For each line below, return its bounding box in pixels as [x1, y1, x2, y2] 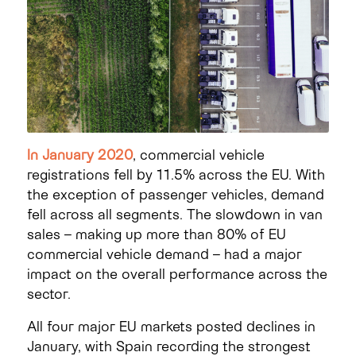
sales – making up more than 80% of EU [26, 225, 286, 243]
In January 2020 [26, 145, 133, 164]
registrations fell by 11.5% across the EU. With [26, 165, 325, 184]
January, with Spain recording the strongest [26, 336, 311, 354]
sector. [26, 284, 71, 303]
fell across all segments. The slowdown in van [26, 205, 323, 223]
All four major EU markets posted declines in [26, 316, 315, 335]
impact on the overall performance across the [26, 265, 327, 283]
